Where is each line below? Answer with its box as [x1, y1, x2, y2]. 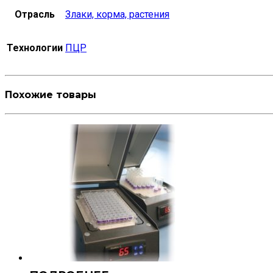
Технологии [7, 41, 63, 54]
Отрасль [15, 8, 55, 20]
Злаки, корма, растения [65, 8, 169, 20]
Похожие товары [5, 89, 96, 101]
